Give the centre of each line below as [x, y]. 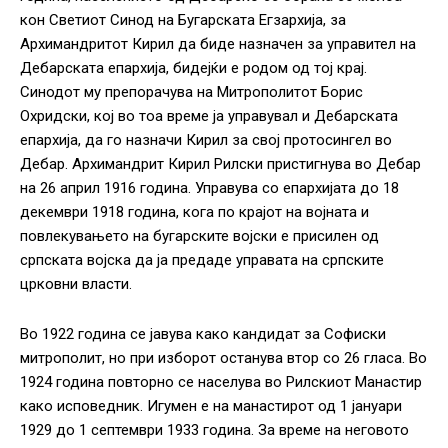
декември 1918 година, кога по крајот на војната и [194, 212]
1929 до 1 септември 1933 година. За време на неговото [214, 430]
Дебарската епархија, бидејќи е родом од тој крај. [193, 68]
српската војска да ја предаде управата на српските [202, 260]
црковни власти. [76, 284]
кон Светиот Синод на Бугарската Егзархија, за [183, 20]
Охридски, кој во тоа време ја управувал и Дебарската [209, 116]
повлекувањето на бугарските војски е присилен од [199, 236]
